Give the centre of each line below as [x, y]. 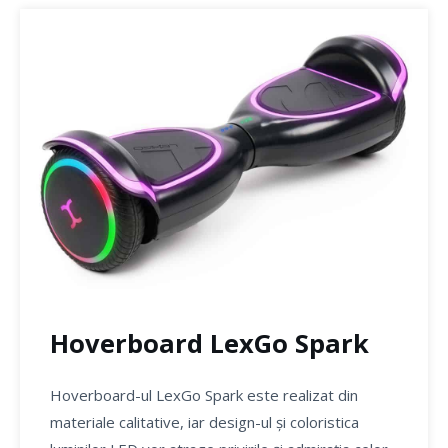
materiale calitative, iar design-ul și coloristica [204, 422]
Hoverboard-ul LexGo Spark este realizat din [204, 395]
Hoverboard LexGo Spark [209, 342]
